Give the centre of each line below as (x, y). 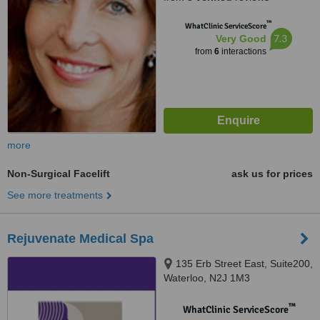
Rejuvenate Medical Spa (80, 239)
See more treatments (55, 195)
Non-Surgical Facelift (59, 174)
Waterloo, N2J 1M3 (207, 278)
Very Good (241, 39)
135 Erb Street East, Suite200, (244, 264)
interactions (242, 51)
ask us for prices (272, 174)
